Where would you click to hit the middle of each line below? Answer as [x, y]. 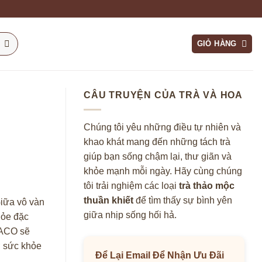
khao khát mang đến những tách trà [157, 142]
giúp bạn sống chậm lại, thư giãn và [158, 156]
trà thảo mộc [207, 185]
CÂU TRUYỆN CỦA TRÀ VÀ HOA [163, 95]
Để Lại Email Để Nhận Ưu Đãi [160, 255]
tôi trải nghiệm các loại [131, 185]
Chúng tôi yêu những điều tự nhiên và [162, 127]
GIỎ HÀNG [217, 44]
